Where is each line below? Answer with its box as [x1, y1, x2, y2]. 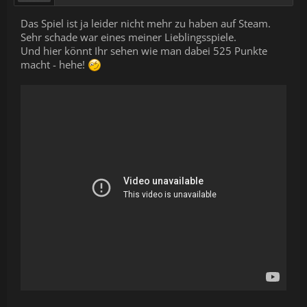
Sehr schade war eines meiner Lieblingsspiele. [21, 30, 236, 44]
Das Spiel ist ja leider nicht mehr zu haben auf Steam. [21, 16, 271, 30]
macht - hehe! [21, 58, 88, 71]
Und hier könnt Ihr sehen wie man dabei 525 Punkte [21, 44, 267, 58]
